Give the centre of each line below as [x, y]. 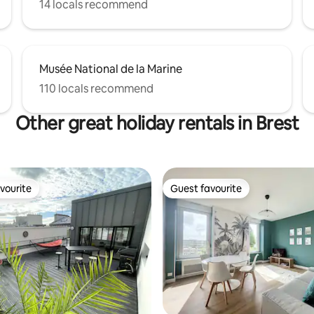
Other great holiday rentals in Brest [157, 123]
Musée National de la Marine [111, 69]
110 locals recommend [96, 88]
